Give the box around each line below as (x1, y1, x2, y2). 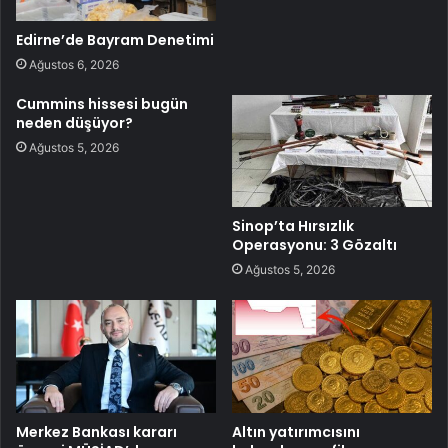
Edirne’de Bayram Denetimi (16, 29, 214, 50)
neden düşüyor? (16, 112, 133, 133)
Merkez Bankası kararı (16, 422, 177, 443)
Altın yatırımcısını (232, 422, 360, 443)
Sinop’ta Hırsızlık (232, 216, 354, 237)
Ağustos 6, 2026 (29, 56, 119, 72)
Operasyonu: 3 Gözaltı (232, 235, 397, 256)
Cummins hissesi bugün (16, 93, 188, 114)
